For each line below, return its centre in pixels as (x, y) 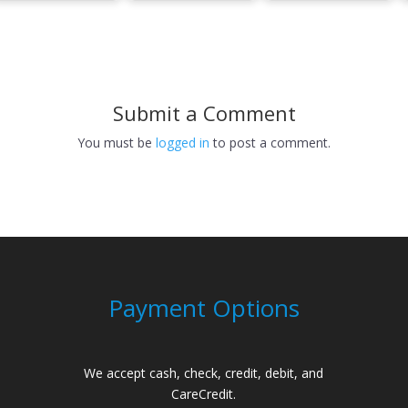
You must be (117, 143)
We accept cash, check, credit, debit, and (204, 372)
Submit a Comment (204, 113)
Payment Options (204, 307)
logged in (183, 143)
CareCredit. (204, 393)
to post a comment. (270, 143)
